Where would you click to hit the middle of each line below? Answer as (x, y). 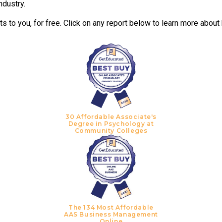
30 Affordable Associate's (111, 116)
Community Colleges (111, 130)
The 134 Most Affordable (111, 208)
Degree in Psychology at (111, 123)
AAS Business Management (111, 215)
